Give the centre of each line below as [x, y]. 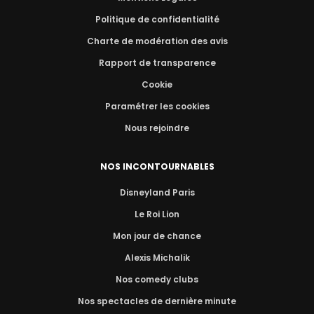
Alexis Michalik [157, 258]
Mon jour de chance [157, 236]
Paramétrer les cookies [157, 107]
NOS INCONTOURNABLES [157, 167]
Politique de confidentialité [157, 20]
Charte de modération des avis [157, 41]
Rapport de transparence [157, 63]
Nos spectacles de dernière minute [157, 301]
